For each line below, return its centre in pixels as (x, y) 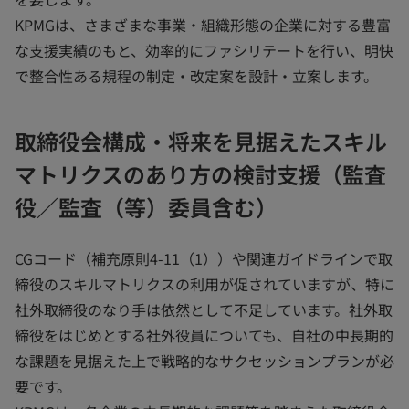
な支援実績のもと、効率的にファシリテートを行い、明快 (204, 50)
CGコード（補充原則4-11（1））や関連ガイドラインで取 (204, 258)
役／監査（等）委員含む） (146, 207)
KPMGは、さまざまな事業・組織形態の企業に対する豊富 (203, 25)
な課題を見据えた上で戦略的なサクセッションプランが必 (204, 361)
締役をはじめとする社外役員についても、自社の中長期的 (204, 335)
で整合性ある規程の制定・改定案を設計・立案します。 (196, 76)
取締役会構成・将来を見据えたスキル (201, 141)
